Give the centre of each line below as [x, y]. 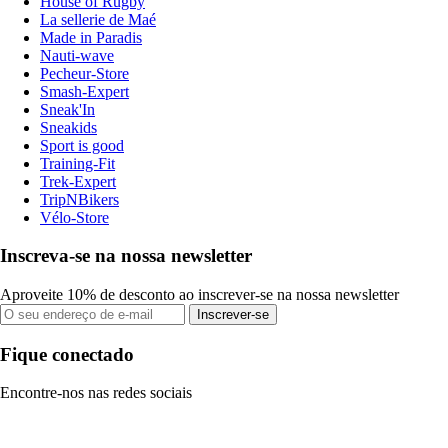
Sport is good [82, 145]
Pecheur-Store [84, 73]
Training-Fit [77, 163]
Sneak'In [67, 109]
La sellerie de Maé [98, 19]
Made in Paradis [91, 37]
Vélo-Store [74, 217]
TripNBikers [79, 199]
